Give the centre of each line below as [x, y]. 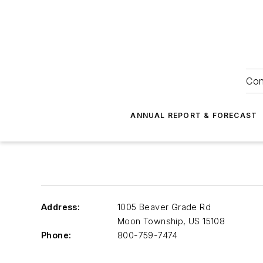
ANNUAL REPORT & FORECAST [194, 115]
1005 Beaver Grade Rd [164, 207]
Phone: [56, 235]
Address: [61, 207]
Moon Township [151, 221]
